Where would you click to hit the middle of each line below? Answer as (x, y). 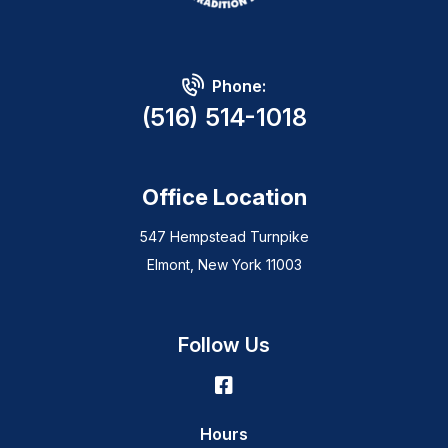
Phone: (238, 85)
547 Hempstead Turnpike (224, 236)
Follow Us (224, 344)
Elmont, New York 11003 (224, 264)
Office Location (224, 196)
